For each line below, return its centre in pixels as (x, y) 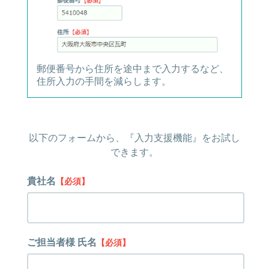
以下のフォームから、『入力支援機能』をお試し (134, 138)
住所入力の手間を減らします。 (104, 82)
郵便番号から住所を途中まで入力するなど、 (132, 69)
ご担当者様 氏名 (62, 243)
